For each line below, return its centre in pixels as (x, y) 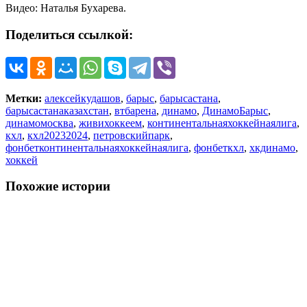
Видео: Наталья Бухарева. (66, 8)
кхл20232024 (58, 135)
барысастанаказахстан (57, 110)
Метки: (25, 98)
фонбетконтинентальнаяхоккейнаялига (97, 147)
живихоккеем (110, 123)
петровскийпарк (132, 135)
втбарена (135, 110)
